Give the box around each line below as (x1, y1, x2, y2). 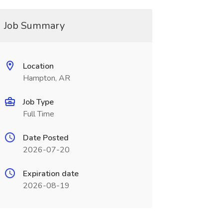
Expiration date (22, 168, 79, 179)
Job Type (22, 97, 54, 108)
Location (22, 61, 54, 72)
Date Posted (22, 132, 69, 143)
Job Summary (3, 19, 65, 32)
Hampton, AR (22, 73, 70, 84)
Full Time (22, 109, 54, 119)
